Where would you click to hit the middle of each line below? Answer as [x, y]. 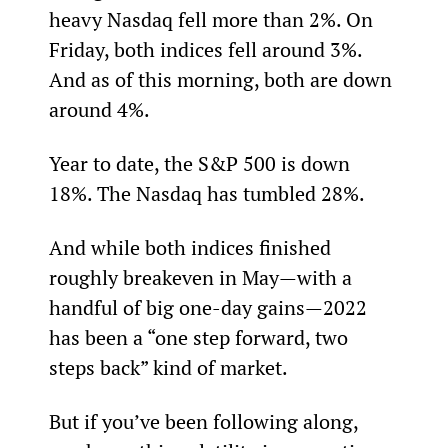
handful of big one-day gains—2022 [210, 307]
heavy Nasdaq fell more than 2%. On [213, 19]
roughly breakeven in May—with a [202, 277]
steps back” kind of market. [168, 367]
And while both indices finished [192, 247]
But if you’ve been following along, [205, 421]
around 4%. [99, 109]
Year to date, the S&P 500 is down [201, 163]
